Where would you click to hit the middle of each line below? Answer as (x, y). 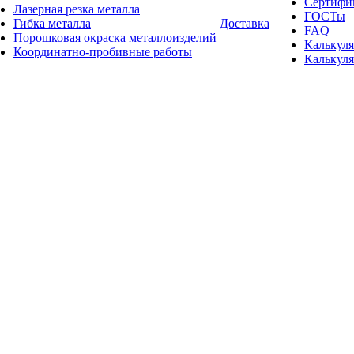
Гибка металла (52, 23)
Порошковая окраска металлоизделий (115, 38)
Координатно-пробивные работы (103, 52)
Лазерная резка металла (77, 9)
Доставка (245, 23)
